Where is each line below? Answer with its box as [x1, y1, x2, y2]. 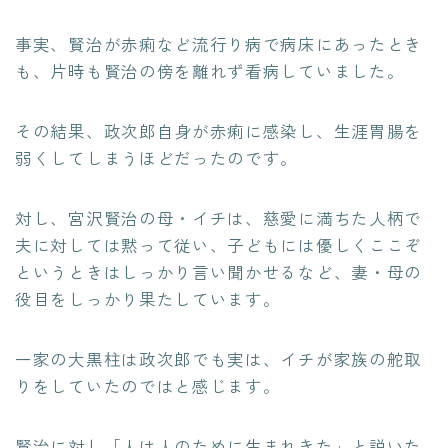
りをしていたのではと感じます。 [15, 374, 281, 399]
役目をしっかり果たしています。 [15, 287, 281, 312]
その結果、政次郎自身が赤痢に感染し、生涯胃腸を [15, 119, 423, 144]
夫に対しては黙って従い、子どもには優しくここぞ [15, 233, 423, 258]
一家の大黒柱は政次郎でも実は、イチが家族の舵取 [15, 347, 423, 372]
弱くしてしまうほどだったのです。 [15, 146, 299, 171]
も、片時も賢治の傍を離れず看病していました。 [15, 59, 405, 84]
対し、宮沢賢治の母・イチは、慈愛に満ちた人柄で [15, 206, 423, 231]
